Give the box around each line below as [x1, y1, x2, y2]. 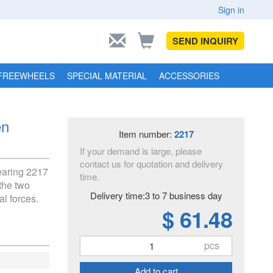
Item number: [118, 127, 174, 140]
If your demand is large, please [80, 144, 202, 157]
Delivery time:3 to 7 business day [90, 189, 222, 202]
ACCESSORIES [159, 69, 219, 82]
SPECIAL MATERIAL [67, 69, 147, 82]
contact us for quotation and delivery [80, 157, 223, 170]
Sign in [218, 4, 244, 16]
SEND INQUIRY [172, 34, 238, 48]
